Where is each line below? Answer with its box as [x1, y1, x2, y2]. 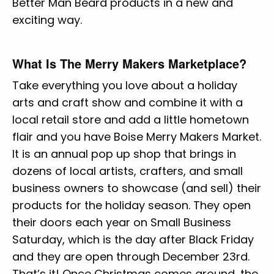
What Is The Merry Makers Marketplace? [12, 54, 246, 72]
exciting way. [12, 12, 82, 28]
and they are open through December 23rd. [12, 248, 250, 264]
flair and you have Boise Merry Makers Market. [12, 128, 261, 144]
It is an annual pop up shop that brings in [12, 146, 236, 161]
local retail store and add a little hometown [12, 111, 249, 127]
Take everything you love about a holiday [12, 77, 237, 93]
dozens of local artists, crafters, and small [12, 163, 243, 179]
